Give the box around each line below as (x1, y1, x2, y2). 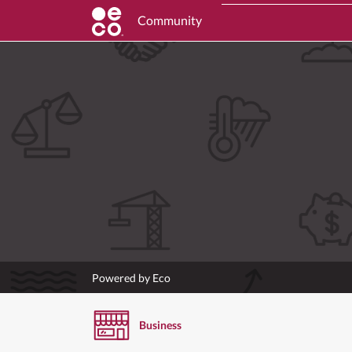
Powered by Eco (92, 270, 170, 284)
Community (137, 13, 202, 27)
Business (139, 317, 181, 332)
